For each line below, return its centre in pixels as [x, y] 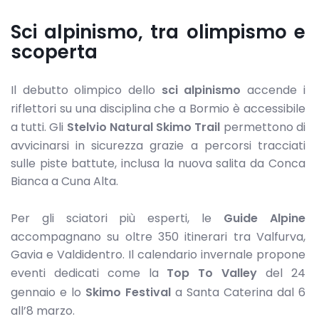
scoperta [54, 52]
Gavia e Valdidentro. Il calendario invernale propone [158, 254]
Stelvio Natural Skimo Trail [143, 127]
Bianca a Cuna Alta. [64, 182]
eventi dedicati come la [89, 273]
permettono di [263, 127]
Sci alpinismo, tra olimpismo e [158, 32]
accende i [273, 90]
